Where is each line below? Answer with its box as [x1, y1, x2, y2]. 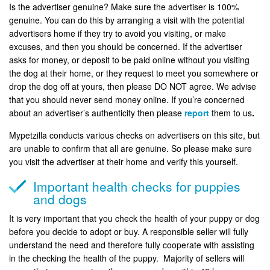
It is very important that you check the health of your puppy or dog [9, 212, 260, 224]
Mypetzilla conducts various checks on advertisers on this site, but [9, 128, 260, 141]
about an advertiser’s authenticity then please [9, 106, 184, 119]
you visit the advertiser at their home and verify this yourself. [9, 155, 238, 168]
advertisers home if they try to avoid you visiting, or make [9, 27, 226, 39]
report [184, 106, 212, 119]
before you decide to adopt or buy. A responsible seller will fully [9, 225, 248, 237]
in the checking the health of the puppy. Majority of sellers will [9, 251, 244, 264]
